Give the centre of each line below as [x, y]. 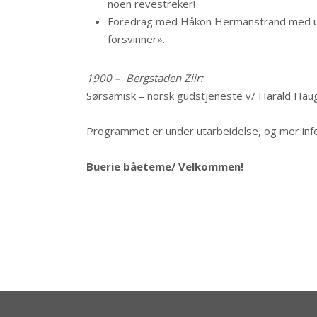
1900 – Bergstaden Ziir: [145, 78]
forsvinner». [136, 39]
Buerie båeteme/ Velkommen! [165, 166]
